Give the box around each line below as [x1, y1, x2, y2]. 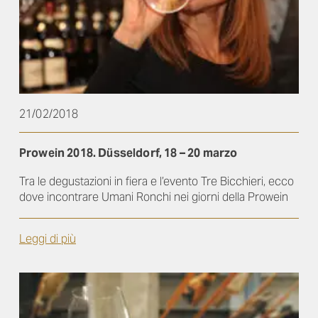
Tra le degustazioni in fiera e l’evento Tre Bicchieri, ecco [19, 173, 294, 189]
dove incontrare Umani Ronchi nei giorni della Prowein [19, 189, 288, 204]
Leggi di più [19, 231, 76, 246]
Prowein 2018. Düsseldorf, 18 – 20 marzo [19, 145, 238, 160]
